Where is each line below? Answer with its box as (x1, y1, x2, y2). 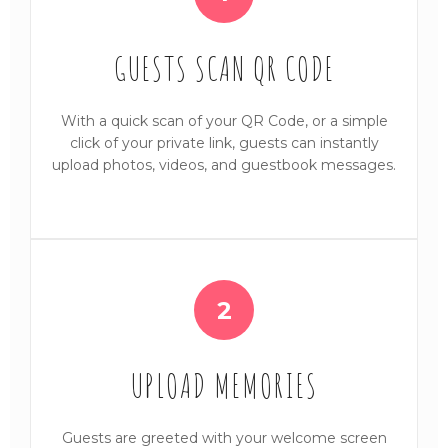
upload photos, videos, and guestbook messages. (52, 155, 396, 174)
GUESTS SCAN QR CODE (113, 47, 335, 89)
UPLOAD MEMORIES (130, 365, 318, 407)
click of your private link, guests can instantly (69, 133, 379, 152)
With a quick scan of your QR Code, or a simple (60, 111, 388, 130)
